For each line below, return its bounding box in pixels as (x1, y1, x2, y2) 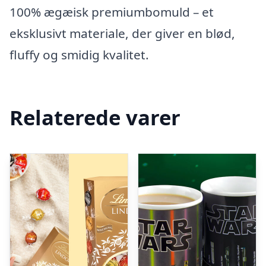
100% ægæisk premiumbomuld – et (9, 4, 214, 21)
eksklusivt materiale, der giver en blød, (9, 25, 235, 42)
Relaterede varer (9, 103, 180, 132)
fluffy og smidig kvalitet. (9, 46, 149, 64)
